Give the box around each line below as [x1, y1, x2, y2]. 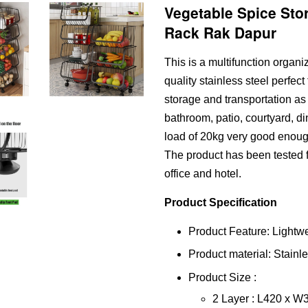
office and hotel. [164, 168, 244, 179]
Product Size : [188, 271, 262, 283]
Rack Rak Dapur [164, 22, 276, 43]
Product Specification [164, 197, 277, 208]
